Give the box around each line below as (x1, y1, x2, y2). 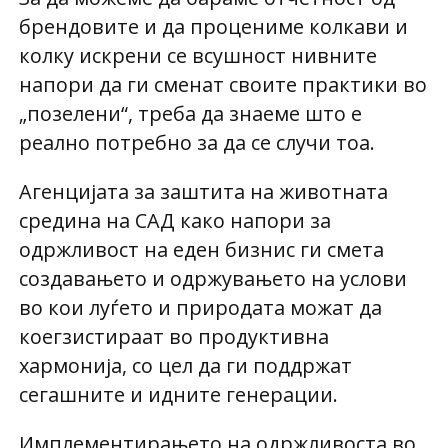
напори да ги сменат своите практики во (18, 71, 427, 99)
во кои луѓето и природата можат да (18, 294, 382, 322)
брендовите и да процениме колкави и (18, 13, 408, 41)
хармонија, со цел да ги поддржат (18, 352, 352, 380)
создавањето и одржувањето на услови (18, 265, 407, 293)
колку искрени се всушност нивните (18, 42, 377, 70)
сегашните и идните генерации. (18, 381, 338, 409)
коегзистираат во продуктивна (18, 323, 329, 351)
